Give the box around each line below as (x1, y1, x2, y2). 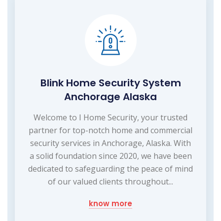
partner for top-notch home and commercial (29, 124, 192, 136)
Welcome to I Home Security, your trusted (34, 111, 187, 123)
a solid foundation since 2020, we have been (29, 150, 192, 161)
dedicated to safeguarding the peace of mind (28, 163, 193, 174)
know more (89, 198, 132, 209)
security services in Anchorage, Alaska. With (30, 137, 191, 148)
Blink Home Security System (40, 75, 181, 90)
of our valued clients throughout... (48, 176, 173, 187)
